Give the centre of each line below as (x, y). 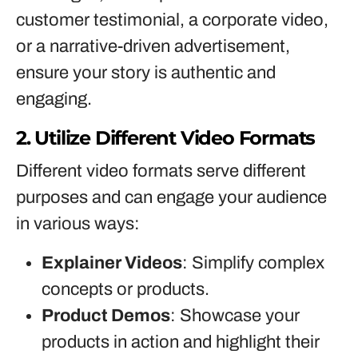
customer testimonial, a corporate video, (172, 20)
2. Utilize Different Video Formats (166, 138)
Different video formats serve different (161, 171)
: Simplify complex (253, 263)
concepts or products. (125, 289)
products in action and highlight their (181, 342)
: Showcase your (235, 316)
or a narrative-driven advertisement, (153, 46)
